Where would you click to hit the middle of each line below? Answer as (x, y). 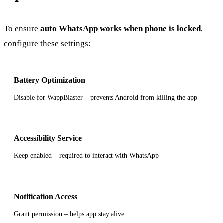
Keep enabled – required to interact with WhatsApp (86, 155)
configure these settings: (47, 43)
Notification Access (46, 196)
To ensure (22, 28)
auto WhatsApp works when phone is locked (120, 28)
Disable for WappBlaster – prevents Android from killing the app (106, 97)
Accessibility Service (48, 138)
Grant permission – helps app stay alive (69, 214)
